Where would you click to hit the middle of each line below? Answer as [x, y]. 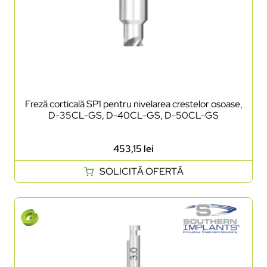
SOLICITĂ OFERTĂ [141, 171]
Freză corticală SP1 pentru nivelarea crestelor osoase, [133, 104]
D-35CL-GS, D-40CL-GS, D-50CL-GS [133, 115]
